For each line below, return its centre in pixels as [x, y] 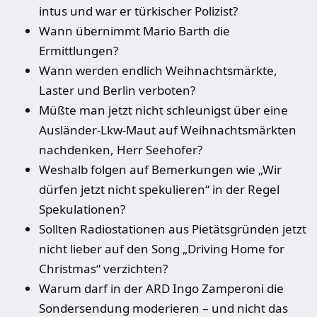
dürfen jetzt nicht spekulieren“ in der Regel [159, 189]
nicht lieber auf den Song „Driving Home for [162, 249]
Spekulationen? [82, 209]
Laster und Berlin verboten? [117, 90]
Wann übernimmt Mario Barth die [134, 31]
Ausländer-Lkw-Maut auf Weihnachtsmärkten [168, 130]
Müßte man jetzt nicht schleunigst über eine [163, 110]
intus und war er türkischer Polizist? [138, 11]
